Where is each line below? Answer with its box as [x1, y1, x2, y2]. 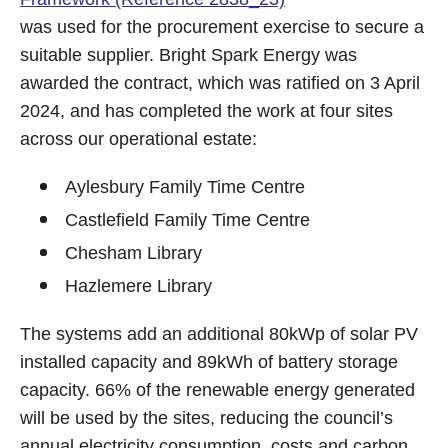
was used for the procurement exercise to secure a [20, 17, 424, 37]
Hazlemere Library [65, 276, 212, 296]
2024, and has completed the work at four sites [20, 101, 393, 121]
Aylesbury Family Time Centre [65, 177, 305, 197]
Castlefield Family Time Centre [65, 210, 310, 230]
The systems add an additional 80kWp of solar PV [20, 324, 418, 344]
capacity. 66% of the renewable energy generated [20, 380, 415, 400]
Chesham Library [65, 243, 202, 263]
